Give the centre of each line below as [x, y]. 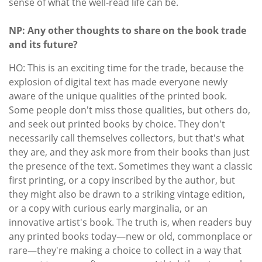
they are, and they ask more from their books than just [129, 152]
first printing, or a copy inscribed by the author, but [122, 180]
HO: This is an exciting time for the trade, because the [126, 68]
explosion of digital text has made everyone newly [118, 82]
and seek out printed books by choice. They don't [117, 124]
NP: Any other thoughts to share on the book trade [127, 30]
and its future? [43, 44]
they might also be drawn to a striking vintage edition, [127, 194]
